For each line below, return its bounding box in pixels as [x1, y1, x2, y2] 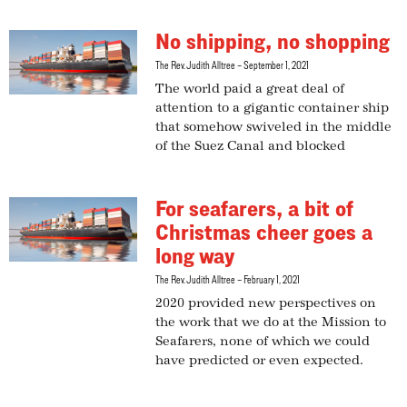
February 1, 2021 [242, 273, 301, 286]
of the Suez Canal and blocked [155, 139, 346, 154]
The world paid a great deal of [155, 82, 345, 97]
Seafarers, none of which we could [155, 334, 371, 350]
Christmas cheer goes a [155, 220, 373, 245]
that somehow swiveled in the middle [155, 120, 392, 135]
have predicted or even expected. [155, 353, 364, 369]
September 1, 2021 [242, 59, 310, 72]
